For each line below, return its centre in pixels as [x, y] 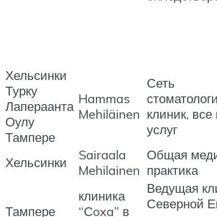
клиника [102, 196]
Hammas [104, 99]
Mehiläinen [109, 114]
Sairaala [102, 155]
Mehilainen [109, 170]
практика [172, 170]
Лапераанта [39, 106]
